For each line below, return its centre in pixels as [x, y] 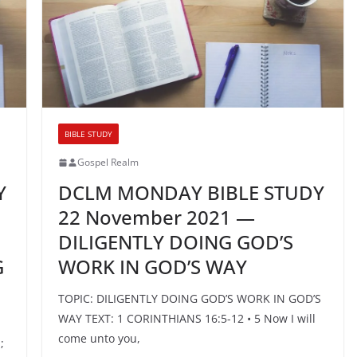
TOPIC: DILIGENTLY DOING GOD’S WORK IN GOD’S [189, 299]
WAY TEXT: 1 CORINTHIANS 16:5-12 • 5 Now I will [186, 319]
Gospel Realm [108, 163]
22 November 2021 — [156, 218]
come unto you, [99, 339]
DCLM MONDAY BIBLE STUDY [191, 193]
